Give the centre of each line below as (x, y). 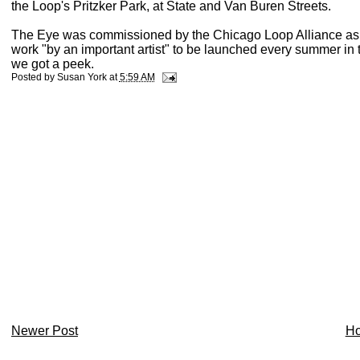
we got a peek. (52, 64)
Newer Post (44, 330)
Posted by (34, 78)
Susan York (82, 78)
